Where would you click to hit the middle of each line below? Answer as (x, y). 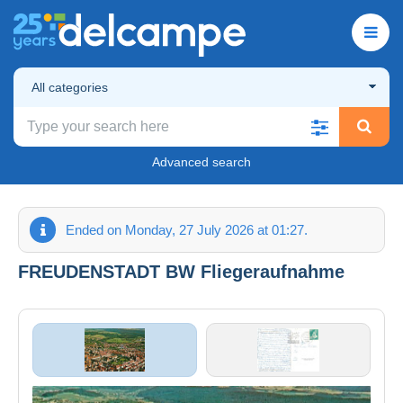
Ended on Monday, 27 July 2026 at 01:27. (187, 229)
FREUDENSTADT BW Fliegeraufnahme (181, 271)
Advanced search (201, 161)
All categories (70, 87)
